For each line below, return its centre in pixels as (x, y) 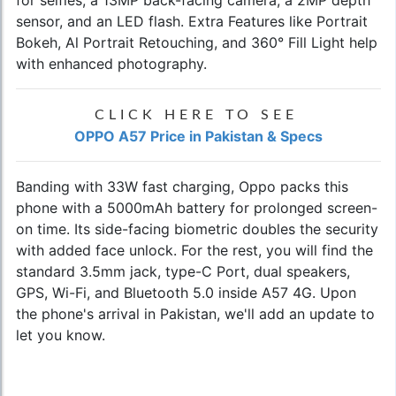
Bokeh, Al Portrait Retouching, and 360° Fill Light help (197, 42)
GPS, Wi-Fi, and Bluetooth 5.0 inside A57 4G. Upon (186, 292)
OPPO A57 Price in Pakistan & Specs (198, 136)
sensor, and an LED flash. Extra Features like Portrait (192, 21)
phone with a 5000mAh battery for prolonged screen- (197, 207)
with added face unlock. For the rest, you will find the (194, 250)
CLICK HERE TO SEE (196, 114)
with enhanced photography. (111, 63)
